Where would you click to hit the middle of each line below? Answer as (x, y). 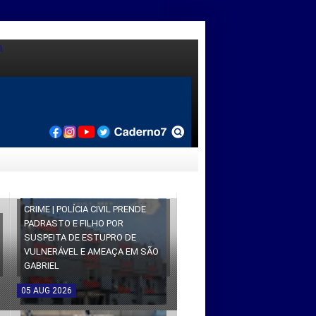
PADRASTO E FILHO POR (73, 224)
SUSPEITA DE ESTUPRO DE (80, 238)
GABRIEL (41, 266)
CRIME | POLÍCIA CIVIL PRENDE (85, 209)
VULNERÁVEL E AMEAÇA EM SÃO (91, 252)
